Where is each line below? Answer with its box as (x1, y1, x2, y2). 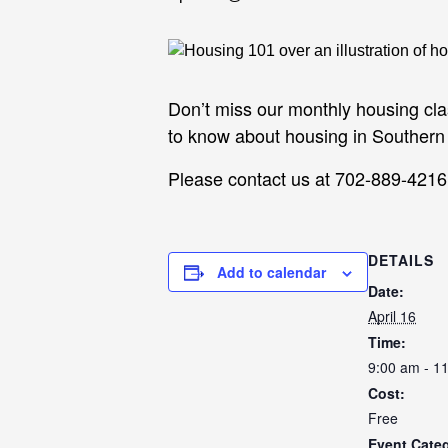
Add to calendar (217, 262, 326, 283)
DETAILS (368, 250, 434, 271)
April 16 (368, 306, 416, 327)
